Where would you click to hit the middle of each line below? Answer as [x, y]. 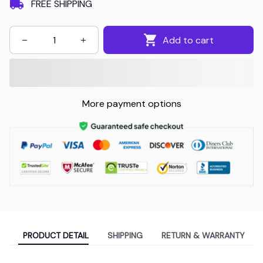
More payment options [131, 104]
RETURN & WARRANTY [203, 235]
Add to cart [188, 40]
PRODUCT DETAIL [56, 235]
